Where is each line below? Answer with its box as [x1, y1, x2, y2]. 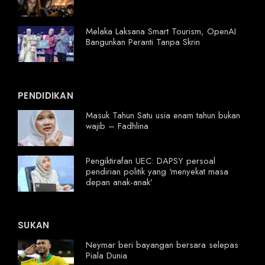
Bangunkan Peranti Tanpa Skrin [86, 35, 200, 49]
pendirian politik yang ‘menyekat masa [86, 165, 228, 179]
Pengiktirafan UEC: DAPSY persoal [86, 154, 215, 168]
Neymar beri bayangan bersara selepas [86, 238, 238, 252]
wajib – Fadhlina [86, 119, 148, 133]
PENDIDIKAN [18, 89, 73, 102]
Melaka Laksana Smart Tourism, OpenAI [86, 25, 236, 38]
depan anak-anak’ [86, 176, 153, 189]
